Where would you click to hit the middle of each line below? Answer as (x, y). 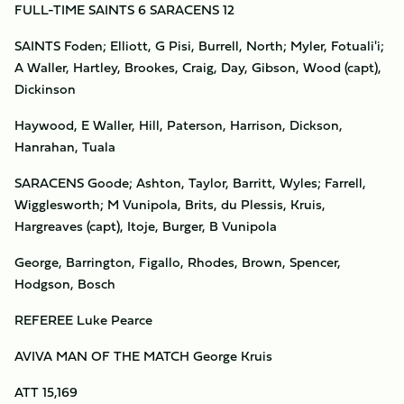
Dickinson (45, 89)
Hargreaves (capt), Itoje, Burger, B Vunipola (146, 226)
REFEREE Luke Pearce (83, 320)
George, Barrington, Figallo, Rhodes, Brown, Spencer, (178, 262)
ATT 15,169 (46, 392)
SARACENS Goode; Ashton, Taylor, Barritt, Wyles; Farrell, (190, 183)
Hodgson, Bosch (65, 284)
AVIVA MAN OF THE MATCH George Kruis (143, 356)
